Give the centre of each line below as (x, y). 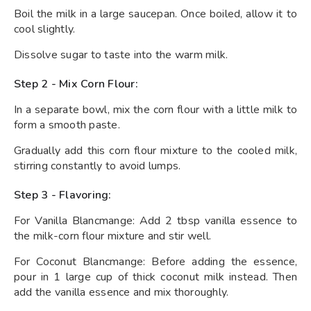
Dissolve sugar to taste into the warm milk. (121, 55)
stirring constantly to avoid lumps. (98, 166)
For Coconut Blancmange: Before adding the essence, (155, 262)
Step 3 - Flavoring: (63, 195)
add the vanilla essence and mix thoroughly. (121, 292)
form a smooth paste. (67, 125)
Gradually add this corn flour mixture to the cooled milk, (155, 151)
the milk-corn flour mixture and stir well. (113, 236)
